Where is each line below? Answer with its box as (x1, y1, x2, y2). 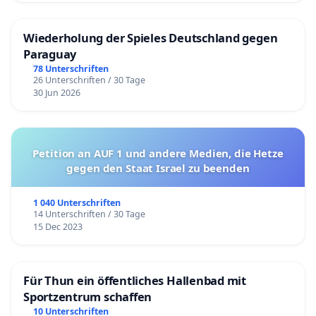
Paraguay (23, 46, 77, 63)
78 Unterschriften (32, 63, 109, 75)
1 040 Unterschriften (32, 197, 121, 209)
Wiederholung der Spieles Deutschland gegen (23, 30, 278, 47)
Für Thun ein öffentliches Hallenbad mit (23, 272, 246, 289)
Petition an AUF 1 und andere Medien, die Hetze (32, 146, 284, 161)
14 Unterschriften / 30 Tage (32, 208, 145, 221)
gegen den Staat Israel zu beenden (66, 161, 250, 176)
